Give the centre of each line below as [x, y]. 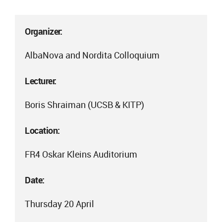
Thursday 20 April [59, 204]
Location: [42, 130]
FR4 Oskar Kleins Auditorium [81, 154]
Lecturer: [41, 81]
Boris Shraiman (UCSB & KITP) [84, 105]
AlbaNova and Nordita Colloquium [92, 55]
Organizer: [43, 31]
